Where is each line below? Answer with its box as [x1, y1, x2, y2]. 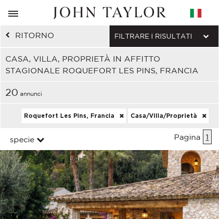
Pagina [174, 132, 203, 141]
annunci [18, 90, 42, 97]
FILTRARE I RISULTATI [114, 32, 192, 40]
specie [10, 135, 34, 144]
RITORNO [15, 31, 54, 40]
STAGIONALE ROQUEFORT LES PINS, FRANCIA [5, 66, 198, 75]
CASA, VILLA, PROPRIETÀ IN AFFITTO [5, 54, 160, 63]
